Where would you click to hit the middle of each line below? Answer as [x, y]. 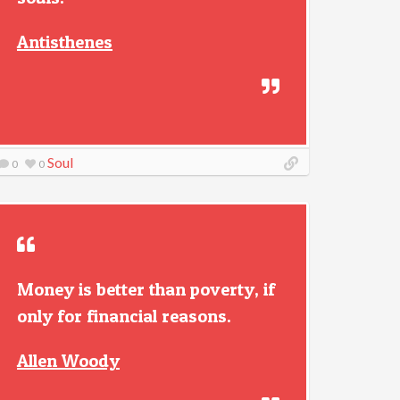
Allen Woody [68, 361]
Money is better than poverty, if [146, 289]
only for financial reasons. [124, 316]
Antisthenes [65, 42]
